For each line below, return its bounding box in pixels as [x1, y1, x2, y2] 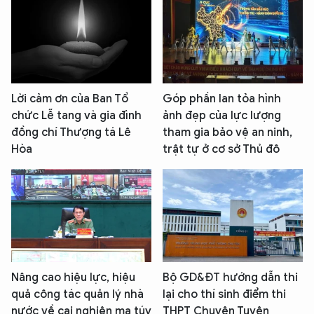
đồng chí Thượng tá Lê [11, 125, 131, 139]
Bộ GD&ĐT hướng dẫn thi [163, 271, 298, 285]
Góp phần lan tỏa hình [163, 91, 281, 106]
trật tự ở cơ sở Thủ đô [163, 142, 280, 156]
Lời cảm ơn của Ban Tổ [11, 91, 128, 106]
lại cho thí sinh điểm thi [163, 287, 286, 302]
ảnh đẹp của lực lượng [163, 108, 281, 123]
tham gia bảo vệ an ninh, [163, 125, 292, 139]
